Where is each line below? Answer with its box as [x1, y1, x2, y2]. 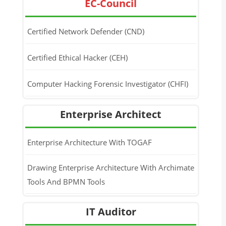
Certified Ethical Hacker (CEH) [27, 52, 128, 63]
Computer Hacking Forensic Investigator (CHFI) [27, 78, 188, 89]
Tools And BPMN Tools [27, 177, 105, 187]
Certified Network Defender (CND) [27, 26, 144, 36]
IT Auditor [85, 205, 136, 218]
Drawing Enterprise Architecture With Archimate [27, 162, 194, 173]
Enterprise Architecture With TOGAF [27, 137, 152, 147]
